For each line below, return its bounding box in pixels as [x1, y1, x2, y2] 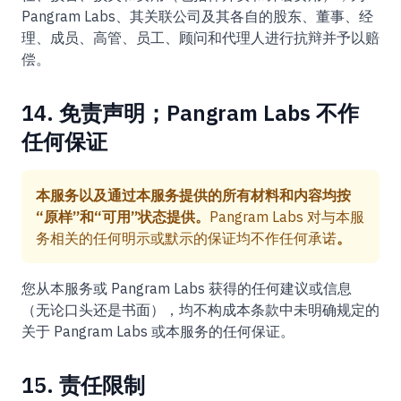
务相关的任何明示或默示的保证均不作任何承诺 [36, 229, 337, 247]
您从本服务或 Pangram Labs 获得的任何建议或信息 [21, 279, 352, 297]
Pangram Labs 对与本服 [209, 208, 364, 226]
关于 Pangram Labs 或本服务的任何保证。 [21, 322, 294, 340]
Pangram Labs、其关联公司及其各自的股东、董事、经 [21, 7, 373, 25]
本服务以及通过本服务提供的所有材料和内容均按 [36, 186, 351, 204]
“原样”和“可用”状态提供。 [36, 208, 209, 226]
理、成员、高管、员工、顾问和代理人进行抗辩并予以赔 [21, 29, 380, 47]
